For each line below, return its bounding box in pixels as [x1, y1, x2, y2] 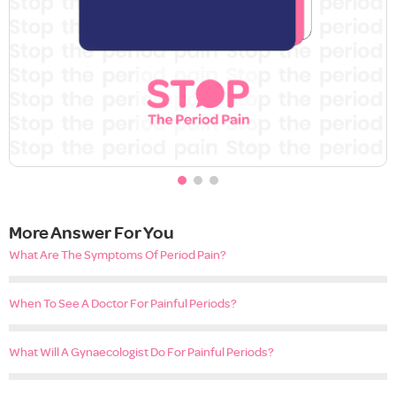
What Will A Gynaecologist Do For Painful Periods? [9, 344, 274, 359]
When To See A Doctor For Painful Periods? [9, 295, 237, 310]
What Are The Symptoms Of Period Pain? [9, 247, 226, 262]
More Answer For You [9, 220, 174, 243]
